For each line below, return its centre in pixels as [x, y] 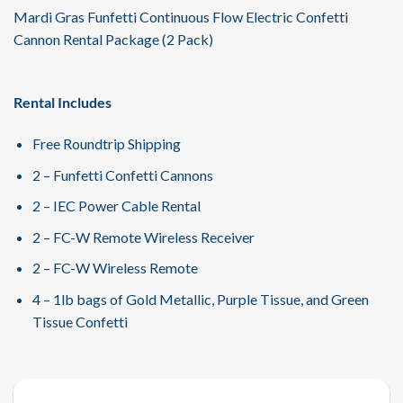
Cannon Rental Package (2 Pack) [113, 39]
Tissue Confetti [81, 322]
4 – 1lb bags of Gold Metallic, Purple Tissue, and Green [200, 300]
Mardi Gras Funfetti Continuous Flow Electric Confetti [181, 16]
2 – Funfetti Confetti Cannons [122, 175]
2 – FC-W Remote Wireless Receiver [143, 237]
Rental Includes [63, 103]
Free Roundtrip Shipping [106, 144]
